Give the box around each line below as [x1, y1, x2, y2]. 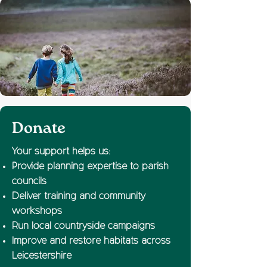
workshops [12, 207, 62, 216]
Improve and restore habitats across [12, 237, 170, 246]
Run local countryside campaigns [12, 222, 155, 231]
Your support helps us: [12, 147, 110, 157]
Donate [12, 119, 66, 138]
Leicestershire [12, 252, 72, 261]
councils [12, 177, 46, 187]
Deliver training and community [12, 192, 145, 201]
